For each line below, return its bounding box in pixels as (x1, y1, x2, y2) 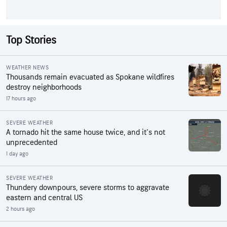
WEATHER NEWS (6, 63, 49, 71)
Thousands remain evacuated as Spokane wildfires (6, 72, 174, 82)
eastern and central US (6, 193, 83, 203)
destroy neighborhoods (6, 82, 82, 92)
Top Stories (6, 33, 56, 47)
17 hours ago (6, 94, 36, 102)
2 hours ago (6, 205, 35, 213)
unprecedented (6, 137, 57, 147)
